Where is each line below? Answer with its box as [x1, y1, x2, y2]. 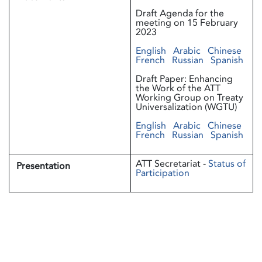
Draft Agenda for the [136, 6, 224, 20]
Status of [208, 157, 246, 170]
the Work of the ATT [136, 81, 220, 95]
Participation [136, 166, 189, 180]
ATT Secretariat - [136, 157, 208, 170]
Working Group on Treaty [136, 91, 243, 104]
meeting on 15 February [136, 16, 238, 29]
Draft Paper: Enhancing [136, 72, 233, 85]
